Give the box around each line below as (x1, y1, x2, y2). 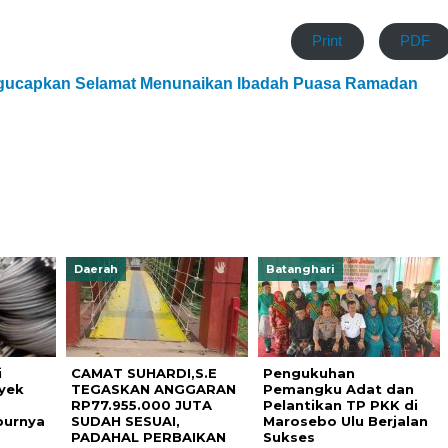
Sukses (262, 429, 315, 445)
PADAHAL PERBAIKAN (70, 429, 226, 445)
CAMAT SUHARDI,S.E (70, 365, 217, 381)
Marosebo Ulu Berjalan (262, 413, 428, 429)
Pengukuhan (262, 365, 355, 381)
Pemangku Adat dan (262, 381, 414, 397)
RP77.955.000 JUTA (70, 397, 212, 413)
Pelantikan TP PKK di (262, 397, 418, 413)
